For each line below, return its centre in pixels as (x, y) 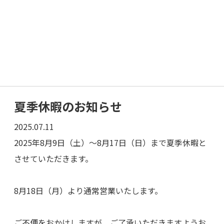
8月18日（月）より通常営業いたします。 (88, 191)
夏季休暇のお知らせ (68, 106)
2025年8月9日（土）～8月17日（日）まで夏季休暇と (110, 143)
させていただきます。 (53, 159)
